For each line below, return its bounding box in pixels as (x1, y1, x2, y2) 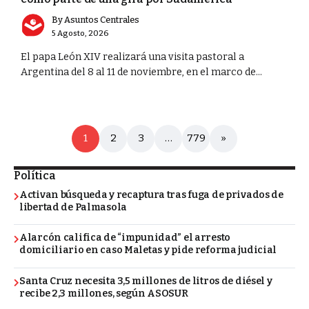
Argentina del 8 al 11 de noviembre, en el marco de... (21, 66, 262, 78)
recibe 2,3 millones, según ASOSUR (19, 288, 188, 300)
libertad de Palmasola (19, 201, 128, 213)
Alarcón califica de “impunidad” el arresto (19, 232, 231, 244)
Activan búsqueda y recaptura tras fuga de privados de (19, 188, 283, 201)
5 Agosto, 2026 (52, 28, 109, 38)
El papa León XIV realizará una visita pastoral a (21, 50, 244, 63)
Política (14, 168, 56, 182)
